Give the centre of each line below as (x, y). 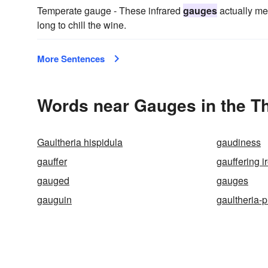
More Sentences (71, 59)
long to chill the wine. (82, 25)
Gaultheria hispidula (80, 142)
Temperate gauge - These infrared (110, 10)
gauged (53, 180)
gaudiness (239, 142)
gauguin (54, 200)
